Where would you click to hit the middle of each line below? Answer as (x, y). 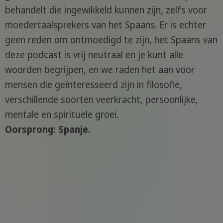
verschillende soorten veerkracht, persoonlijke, (101, 100)
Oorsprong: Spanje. (48, 130)
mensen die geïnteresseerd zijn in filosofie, (93, 85)
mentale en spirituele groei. (61, 115)
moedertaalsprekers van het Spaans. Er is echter (105, 25)
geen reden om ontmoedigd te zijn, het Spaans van (111, 40)
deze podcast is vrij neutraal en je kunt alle (94, 55)
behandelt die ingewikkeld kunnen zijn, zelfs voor (106, 10)
